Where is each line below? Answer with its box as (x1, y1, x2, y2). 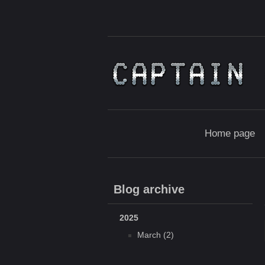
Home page (204, 128, 255, 139)
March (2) (137, 230, 174, 240)
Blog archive (114, 183, 185, 196)
